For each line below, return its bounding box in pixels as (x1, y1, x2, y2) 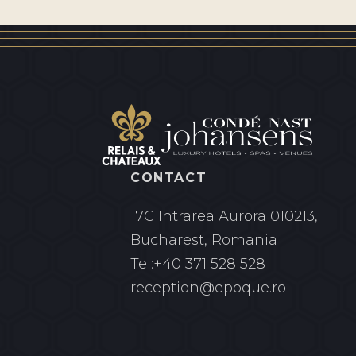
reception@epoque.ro (130, 279, 286, 296)
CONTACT (130, 170, 207, 185)
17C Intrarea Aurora (130, 207, 266, 225)
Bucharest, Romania (130, 231, 277, 249)
